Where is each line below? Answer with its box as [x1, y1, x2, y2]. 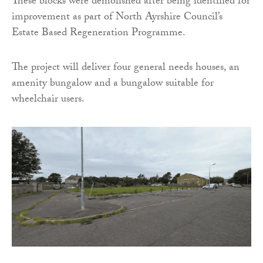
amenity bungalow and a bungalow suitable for [12, 75, 214, 93]
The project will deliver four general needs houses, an [12, 59, 240, 77]
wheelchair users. [12, 90, 85, 109]
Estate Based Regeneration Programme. [12, 24, 186, 43]
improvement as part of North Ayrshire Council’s [12, 8, 222, 27]
